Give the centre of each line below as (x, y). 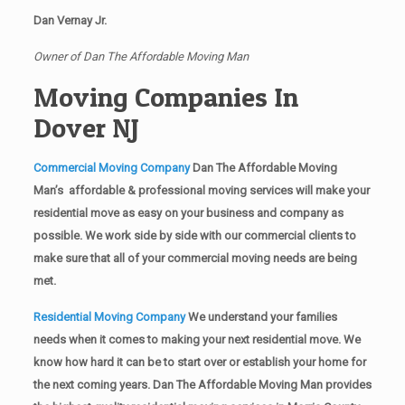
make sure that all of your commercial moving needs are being (195, 258)
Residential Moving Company (110, 316)
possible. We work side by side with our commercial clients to (194, 235)
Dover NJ (86, 127)
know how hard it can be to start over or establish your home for (199, 362)
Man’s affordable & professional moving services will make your (201, 190)
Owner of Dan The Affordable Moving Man (141, 56)
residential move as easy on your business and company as (188, 212)
